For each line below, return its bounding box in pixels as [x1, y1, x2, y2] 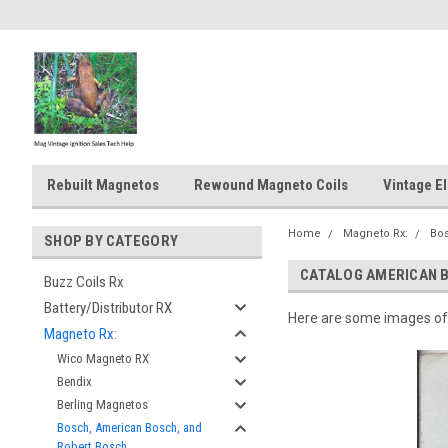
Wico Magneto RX [57, 351, 149, 366]
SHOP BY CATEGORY [44, 232, 178, 250]
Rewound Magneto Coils [194, 176, 348, 194]
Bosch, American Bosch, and [57, 420, 202, 435]
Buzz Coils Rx [44, 273, 124, 291]
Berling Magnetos [57, 397, 148, 412]
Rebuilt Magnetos [47, 176, 159, 194]
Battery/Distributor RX [44, 299, 172, 317]
